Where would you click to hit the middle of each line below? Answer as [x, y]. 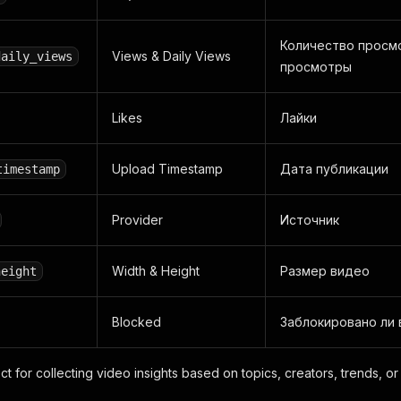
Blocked [137, 322]
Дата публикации [334, 169]
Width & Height [156, 271]
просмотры [316, 67]
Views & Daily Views [171, 56]
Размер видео [325, 271]
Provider [137, 220]
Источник [310, 220]
